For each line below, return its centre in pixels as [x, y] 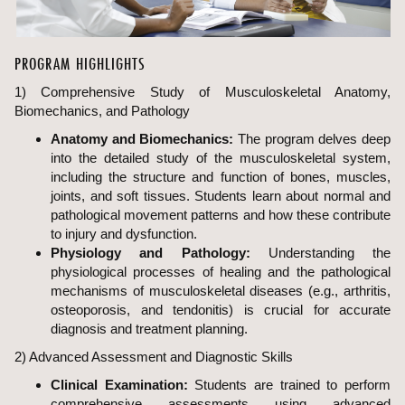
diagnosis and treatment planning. [149, 329]
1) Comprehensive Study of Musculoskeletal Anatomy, [202, 92]
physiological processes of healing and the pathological [221, 272]
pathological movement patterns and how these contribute [221, 215]
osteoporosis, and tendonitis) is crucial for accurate [221, 310]
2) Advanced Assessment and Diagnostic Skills [154, 357]
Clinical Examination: [119, 385]
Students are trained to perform [289, 385]
